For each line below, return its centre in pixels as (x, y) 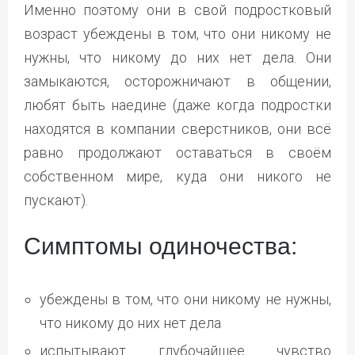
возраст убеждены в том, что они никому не (177, 33)
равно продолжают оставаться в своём (177, 152)
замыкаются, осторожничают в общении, (177, 81)
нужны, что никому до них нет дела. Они (177, 57)
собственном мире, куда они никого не (177, 176)
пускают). (56, 200)
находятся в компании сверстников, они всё (177, 128)
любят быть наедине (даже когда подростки (177, 105)
